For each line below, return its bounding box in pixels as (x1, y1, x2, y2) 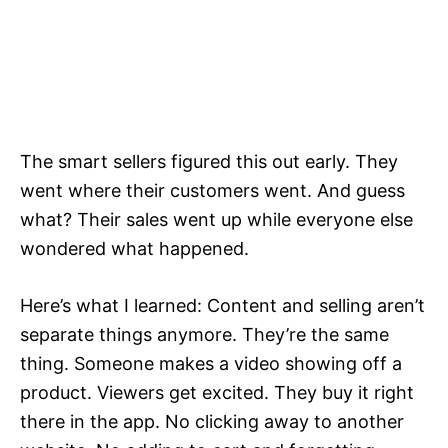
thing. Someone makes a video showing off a (20, 353, 402, 375)
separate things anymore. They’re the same (20, 324, 389, 346)
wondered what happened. (20, 238, 249, 260)
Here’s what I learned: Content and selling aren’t (20, 295, 425, 317)
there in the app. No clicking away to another (20, 411, 404, 433)
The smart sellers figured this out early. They (20, 151, 398, 173)
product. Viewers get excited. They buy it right (20, 382, 414, 404)
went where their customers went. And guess (20, 180, 405, 202)
